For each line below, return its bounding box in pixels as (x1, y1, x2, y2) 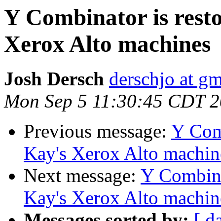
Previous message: (24, 120, 171, 142)
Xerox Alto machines (4, 31, 211, 57)
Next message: (24, 165, 141, 186)
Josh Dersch (4, 68, 104, 90)
